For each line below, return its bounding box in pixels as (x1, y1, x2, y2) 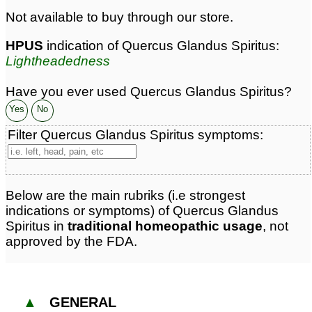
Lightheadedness (6, 54, 110, 69)
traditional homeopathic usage (68, 218, 263, 233)
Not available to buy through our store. (6, 10, 233, 25)
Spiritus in (6, 218, 68, 233)
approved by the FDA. (6, 233, 137, 249)
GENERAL (49, 295, 116, 311)
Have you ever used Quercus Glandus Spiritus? (6, 84, 292, 100)
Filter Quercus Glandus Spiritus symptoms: (8, 127, 263, 143)
